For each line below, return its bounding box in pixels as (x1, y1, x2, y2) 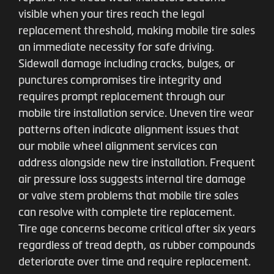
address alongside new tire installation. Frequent (18, 157, 255, 169)
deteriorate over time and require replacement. (18, 256, 251, 268)
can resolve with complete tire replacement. (18, 206, 235, 218)
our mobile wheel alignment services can (18, 140, 217, 152)
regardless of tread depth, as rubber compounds (18, 239, 255, 251)
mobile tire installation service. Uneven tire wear (18, 107, 254, 119)
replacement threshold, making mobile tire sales (18, 24, 255, 37)
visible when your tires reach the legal (18, 8, 204, 20)
